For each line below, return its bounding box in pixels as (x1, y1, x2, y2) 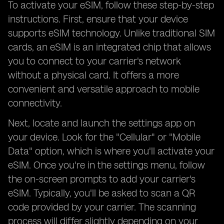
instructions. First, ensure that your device (8, 13, 188, 25)
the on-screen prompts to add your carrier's (8, 173, 195, 185)
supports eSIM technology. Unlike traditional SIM (8, 27, 215, 39)
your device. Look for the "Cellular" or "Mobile (8, 131, 200, 143)
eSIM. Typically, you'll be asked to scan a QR (8, 187, 195, 199)
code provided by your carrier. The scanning (8, 201, 196, 213)
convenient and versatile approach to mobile (8, 83, 199, 95)
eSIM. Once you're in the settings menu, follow (8, 159, 205, 171)
